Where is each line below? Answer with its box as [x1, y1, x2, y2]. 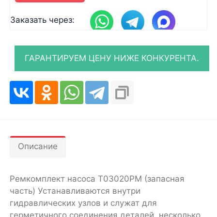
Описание [18, 141, 58, 151]
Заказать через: [10, 15, 75, 25]
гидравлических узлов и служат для [10, 198, 157, 208]
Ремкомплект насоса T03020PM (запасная [10, 174, 185, 184]
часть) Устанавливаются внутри [10, 186, 140, 196]
